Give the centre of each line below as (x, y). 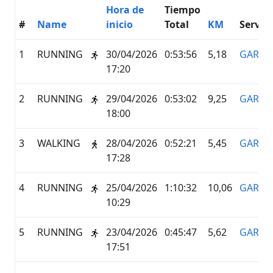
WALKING (59, 143)
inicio (119, 24)
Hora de (125, 10)
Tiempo (183, 10)
